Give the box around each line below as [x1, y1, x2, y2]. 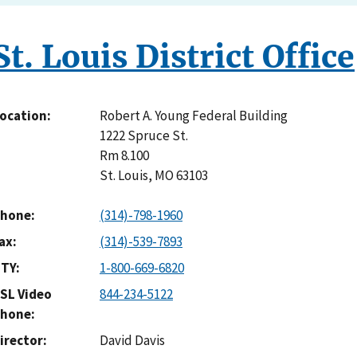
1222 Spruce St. [100, 127, 188, 145]
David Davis [100, 331, 165, 350]
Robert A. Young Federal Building [100, 107, 288, 125]
